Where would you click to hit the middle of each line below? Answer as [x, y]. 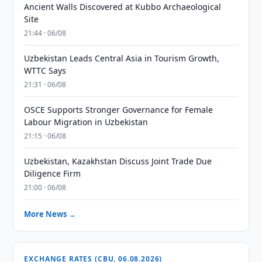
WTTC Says [45, 70]
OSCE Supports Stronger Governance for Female [119, 110]
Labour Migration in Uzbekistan [86, 122]
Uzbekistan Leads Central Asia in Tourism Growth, [122, 58]
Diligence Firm [53, 173]
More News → [50, 214]
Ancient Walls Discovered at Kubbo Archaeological [123, 7]
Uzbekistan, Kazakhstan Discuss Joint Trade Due [118, 161]
